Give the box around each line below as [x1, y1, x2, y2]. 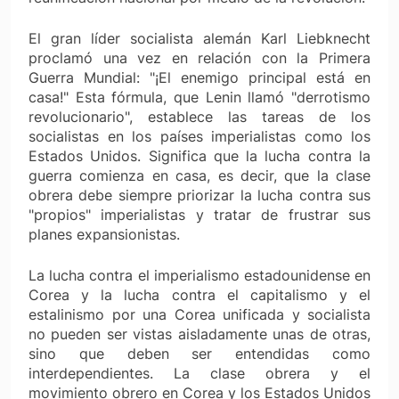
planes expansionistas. [28, 224, 180, 243]
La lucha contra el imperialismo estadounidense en [28, 265, 370, 284]
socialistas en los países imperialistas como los [28, 126, 370, 145]
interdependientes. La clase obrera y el [28, 363, 370, 382]
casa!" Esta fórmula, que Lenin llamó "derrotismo [28, 87, 370, 106]
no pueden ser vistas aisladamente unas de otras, [28, 324, 370, 343]
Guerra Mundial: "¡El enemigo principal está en [28, 68, 370, 86]
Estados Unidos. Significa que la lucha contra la [28, 146, 370, 165]
